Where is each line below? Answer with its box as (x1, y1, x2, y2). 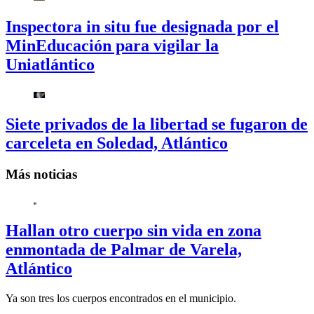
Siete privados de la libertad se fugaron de (6, 114, 308, 133)
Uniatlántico (6, 55, 95, 74)
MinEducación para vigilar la (6, 36, 219, 55)
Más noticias (6, 166, 77, 182)
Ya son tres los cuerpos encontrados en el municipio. (6, 292, 236, 305)
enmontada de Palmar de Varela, (6, 240, 242, 259)
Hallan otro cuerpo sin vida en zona (6, 221, 261, 240)
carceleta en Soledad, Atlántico (6, 133, 228, 152)
